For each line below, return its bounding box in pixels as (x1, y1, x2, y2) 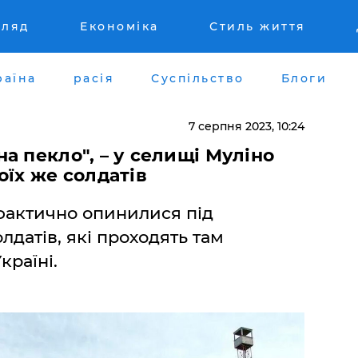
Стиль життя (209, 19, 306, 34)
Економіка (80, 19, 159, 34)
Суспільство (151, 70, 245, 86)
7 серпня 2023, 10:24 (188, 118, 304, 133)
